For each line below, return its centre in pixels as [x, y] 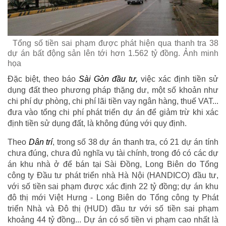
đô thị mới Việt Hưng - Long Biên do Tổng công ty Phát [113, 197]
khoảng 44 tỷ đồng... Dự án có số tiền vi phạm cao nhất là [113, 219]
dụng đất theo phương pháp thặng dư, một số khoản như [113, 90]
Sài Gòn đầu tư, [108, 79]
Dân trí [41, 142]
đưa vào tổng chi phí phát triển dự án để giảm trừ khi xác [113, 112]
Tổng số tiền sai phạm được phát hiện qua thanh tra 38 [116, 43]
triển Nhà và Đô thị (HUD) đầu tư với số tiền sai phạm [113, 208]
